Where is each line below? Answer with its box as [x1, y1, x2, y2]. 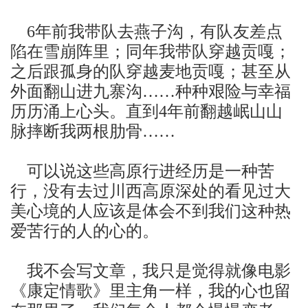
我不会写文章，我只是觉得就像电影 [27, 261, 291, 280]
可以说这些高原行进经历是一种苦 [27, 162, 274, 180]
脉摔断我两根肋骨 [10, 122, 142, 140]
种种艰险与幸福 [175, 82, 291, 100]
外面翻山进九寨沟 [10, 82, 142, 100]
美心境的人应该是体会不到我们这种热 [10, 201, 291, 220]
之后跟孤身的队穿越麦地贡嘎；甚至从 [10, 62, 291, 80]
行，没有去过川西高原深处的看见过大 [10, 181, 291, 200]
